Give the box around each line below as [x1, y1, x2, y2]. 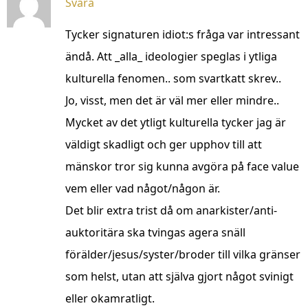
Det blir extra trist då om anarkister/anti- [65, 203, 277, 219]
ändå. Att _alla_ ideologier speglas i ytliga [65, 49, 277, 65]
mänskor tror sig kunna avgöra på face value [65, 159, 299, 175]
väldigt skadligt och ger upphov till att [65, 137, 262, 153]
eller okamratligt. [65, 291, 155, 307]
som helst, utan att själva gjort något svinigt [65, 269, 294, 285]
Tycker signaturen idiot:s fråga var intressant [65, 27, 300, 43]
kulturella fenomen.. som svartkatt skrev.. [65, 71, 281, 87]
